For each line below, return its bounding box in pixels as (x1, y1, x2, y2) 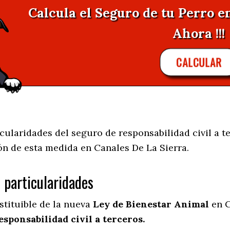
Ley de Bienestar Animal (93, 198, 209, 210)
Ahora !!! (172, 25, 225, 42)
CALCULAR (177, 54, 221, 70)
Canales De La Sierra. (94, 142, 189, 154)
